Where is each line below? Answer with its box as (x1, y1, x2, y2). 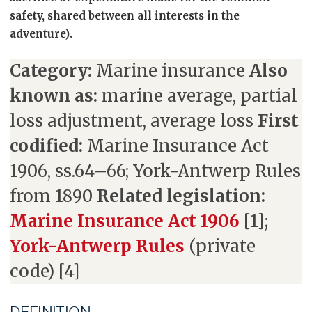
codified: (10, 135, 83, 157)
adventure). (10, 27, 72, 40)
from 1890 (10, 185, 97, 207)
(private (185, 235, 256, 257)
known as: (10, 85, 97, 107)
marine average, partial (97, 85, 297, 107)
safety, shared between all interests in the (10, 9, 240, 22)
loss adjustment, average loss (10, 110, 258, 132)
